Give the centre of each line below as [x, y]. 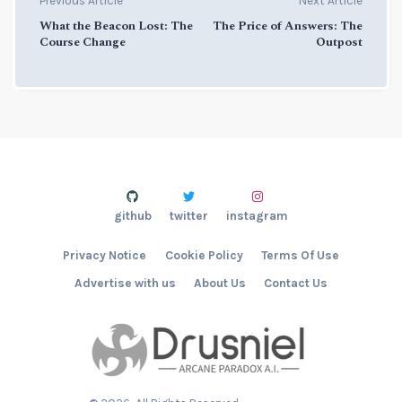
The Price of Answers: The [288, 26]
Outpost [340, 43]
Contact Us [296, 284]
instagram [258, 216]
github [132, 216]
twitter [189, 216]
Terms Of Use [300, 256]
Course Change [82, 43]
